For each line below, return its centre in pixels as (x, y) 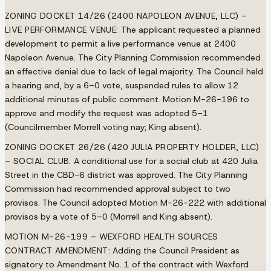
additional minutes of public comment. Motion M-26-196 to (127, 99)
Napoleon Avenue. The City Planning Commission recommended (133, 57)
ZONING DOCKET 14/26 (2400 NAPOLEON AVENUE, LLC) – (126, 15)
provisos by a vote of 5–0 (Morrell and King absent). (109, 216)
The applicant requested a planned (189, 29)
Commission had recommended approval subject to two (118, 188)
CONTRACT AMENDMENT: (57, 250)
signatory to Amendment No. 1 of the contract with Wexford (127, 264)
